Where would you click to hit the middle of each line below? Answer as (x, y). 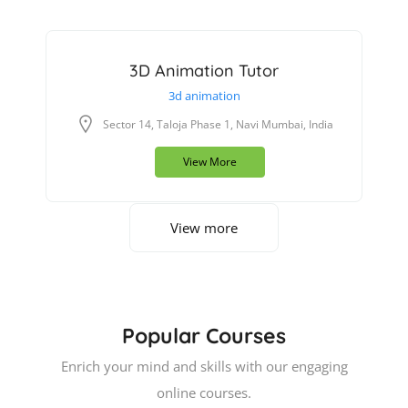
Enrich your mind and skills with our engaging (204, 366)
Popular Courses (204, 336)
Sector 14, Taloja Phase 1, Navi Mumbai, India (218, 124)
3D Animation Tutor (204, 71)
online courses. (204, 393)
